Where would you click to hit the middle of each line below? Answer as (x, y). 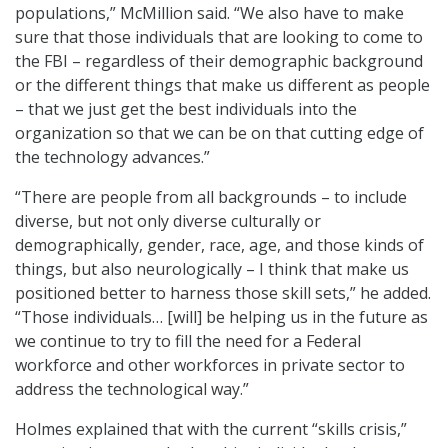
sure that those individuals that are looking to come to (219, 37)
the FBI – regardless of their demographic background (219, 61)
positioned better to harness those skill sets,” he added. (223, 293)
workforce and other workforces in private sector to (210, 365)
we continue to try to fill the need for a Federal (188, 341)
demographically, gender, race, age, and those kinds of (219, 245)
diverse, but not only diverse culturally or (168, 221)
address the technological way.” (132, 389)
